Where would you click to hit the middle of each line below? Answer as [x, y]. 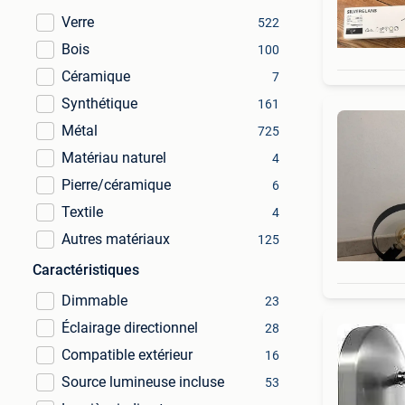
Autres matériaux [116, 239]
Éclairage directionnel [130, 328]
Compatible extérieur [127, 355]
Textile [82, 212]
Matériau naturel [114, 158]
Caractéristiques [86, 270]
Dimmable [94, 301]
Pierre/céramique [116, 185]
